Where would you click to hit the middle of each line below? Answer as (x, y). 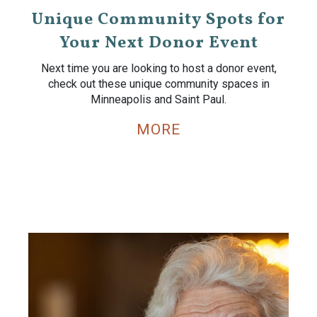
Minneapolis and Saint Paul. (158, 99)
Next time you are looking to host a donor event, (158, 68)
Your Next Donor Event (158, 43)
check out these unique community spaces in (158, 84)
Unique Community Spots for (158, 20)
